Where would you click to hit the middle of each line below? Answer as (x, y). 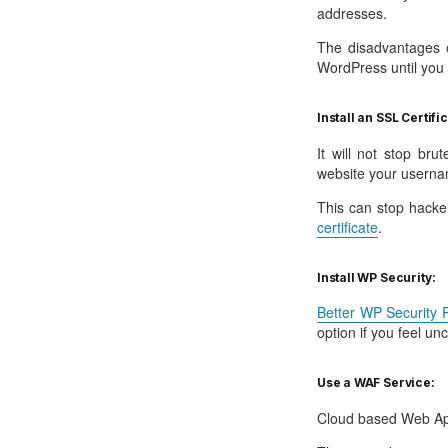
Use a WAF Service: (375, 383)
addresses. (351, 13)
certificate (347, 226)
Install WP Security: (376, 277)
